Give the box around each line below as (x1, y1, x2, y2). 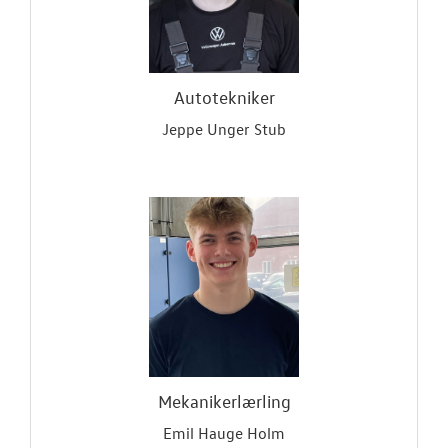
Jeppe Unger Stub (162, 119, 286, 139)
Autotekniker (173, 87, 275, 108)
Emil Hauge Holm (163, 423, 285, 443)
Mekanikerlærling (157, 391, 291, 412)
